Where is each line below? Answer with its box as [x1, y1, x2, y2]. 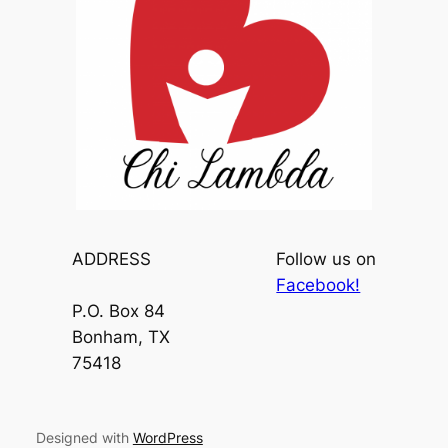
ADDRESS [71, 249, 151, 270]
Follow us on [276, 249, 377, 270]
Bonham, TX [71, 327, 170, 348]
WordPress [132, 428, 203, 446]
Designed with [35, 428, 133, 446]
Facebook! [276, 275, 361, 296]
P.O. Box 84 [71, 301, 165, 322]
